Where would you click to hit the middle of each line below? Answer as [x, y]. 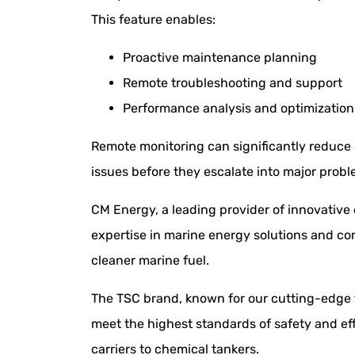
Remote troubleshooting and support [233, 83]
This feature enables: [153, 20]
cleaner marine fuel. [150, 261]
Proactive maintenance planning [220, 58]
